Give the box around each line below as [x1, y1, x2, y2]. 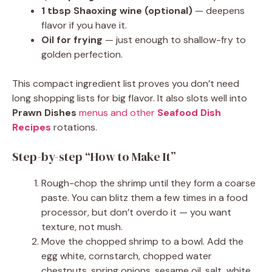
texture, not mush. [41, 220, 123, 233]
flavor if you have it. [41, 19, 127, 32]
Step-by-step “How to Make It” [12, 148, 176, 165]
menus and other [76, 106, 157, 119]
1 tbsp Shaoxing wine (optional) [41, 4, 192, 17]
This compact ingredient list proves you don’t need [12, 77, 239, 90]
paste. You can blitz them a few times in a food [41, 191, 248, 204]
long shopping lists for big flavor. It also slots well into [12, 92, 247, 104]
